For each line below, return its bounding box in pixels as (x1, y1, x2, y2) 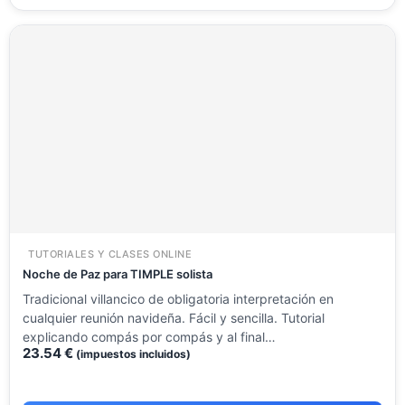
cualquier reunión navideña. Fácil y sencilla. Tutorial (23, 310, 325, 326)
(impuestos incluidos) (76, 347, 191, 362)
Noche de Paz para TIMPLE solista (23, 267, 212, 282)
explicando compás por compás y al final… (23, 329, 276, 345)
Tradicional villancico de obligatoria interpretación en (23, 291, 334, 307)
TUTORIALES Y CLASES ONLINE (28, 248, 192, 261)
